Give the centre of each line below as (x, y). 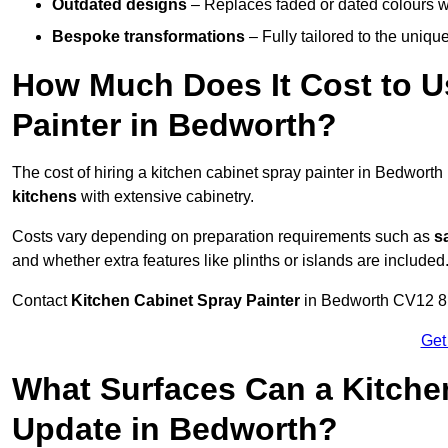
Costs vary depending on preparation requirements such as (223, 237)
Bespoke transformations (148, 37)
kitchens (44, 197)
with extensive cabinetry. (165, 197)
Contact (41, 301)
